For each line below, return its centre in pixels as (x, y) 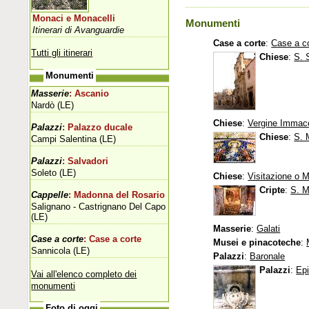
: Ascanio (89, 93)
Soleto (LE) (54, 172)
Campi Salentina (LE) (74, 139)
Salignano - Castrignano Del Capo (99, 206)
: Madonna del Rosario (117, 195)
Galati (269, 229)
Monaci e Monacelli (74, 18)
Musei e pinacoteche (257, 243)
